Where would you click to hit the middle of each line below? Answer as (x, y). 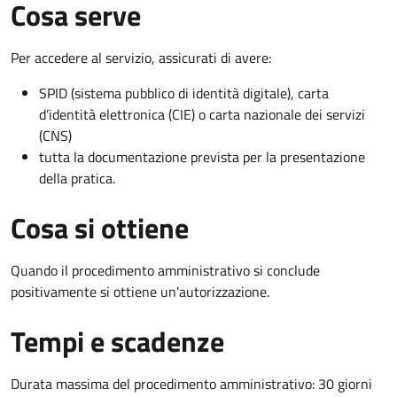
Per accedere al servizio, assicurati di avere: (141, 57)
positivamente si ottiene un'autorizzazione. (140, 291)
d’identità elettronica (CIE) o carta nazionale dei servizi (202, 114)
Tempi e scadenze (117, 341)
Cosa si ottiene (100, 227)
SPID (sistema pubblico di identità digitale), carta (184, 93)
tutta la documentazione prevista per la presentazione (202, 156)
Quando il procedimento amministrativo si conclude (165, 270)
